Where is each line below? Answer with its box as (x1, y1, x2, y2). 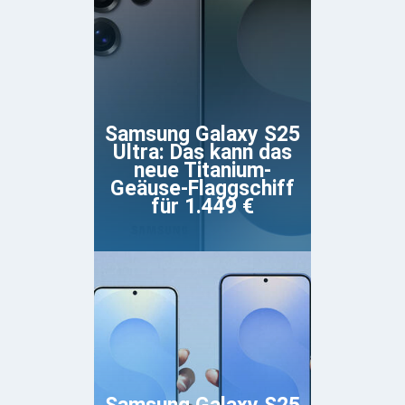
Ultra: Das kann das (113, 140, 292, 165)
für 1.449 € (151, 194, 254, 220)
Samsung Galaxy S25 (105, 122, 300, 147)
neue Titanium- (134, 158, 271, 184)
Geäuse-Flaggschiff (110, 176, 295, 202)
